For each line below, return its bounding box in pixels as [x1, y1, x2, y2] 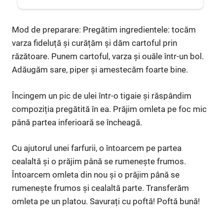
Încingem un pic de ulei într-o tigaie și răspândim [12, 90, 191, 101]
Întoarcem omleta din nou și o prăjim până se [12, 170, 180, 180]
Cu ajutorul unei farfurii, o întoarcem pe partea [12, 143, 182, 153]
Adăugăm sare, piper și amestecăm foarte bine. [12, 65, 188, 75]
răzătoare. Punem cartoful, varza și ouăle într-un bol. [12, 51, 204, 62]
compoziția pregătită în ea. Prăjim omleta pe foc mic [12, 104, 207, 114]
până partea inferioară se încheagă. [12, 117, 142, 127]
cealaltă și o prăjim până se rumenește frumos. [12, 156, 186, 167]
